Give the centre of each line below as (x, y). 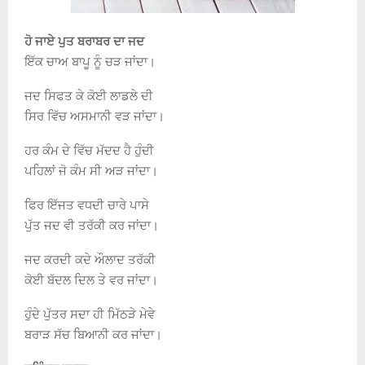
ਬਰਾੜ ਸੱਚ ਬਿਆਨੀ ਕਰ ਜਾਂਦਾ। (93, 334)
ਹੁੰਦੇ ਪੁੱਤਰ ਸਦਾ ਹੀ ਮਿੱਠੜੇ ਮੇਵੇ (90, 314)
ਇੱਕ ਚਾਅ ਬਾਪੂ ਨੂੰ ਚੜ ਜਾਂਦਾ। (90, 62)
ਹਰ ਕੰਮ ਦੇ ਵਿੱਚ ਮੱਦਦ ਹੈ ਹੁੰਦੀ (89, 150)
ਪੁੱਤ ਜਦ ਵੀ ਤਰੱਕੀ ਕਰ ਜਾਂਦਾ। (92, 225)
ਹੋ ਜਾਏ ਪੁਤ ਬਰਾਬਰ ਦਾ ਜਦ (84, 41)
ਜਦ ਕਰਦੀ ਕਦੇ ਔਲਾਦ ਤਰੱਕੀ (90, 259)
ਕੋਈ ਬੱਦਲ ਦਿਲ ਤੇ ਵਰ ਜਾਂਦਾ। (91, 280)
